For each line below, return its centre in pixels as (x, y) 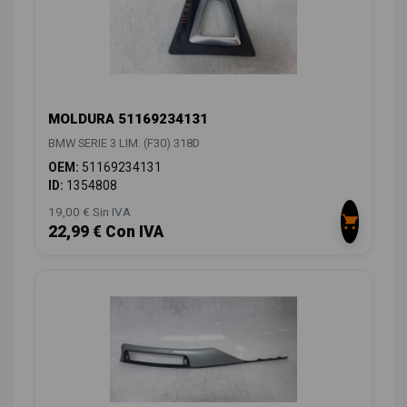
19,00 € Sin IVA (89, 212)
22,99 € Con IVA (106, 232)
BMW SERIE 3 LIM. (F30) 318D (124, 144)
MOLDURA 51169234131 (128, 119)
